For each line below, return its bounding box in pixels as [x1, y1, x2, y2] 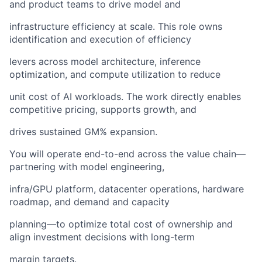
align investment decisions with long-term [9, 231, 195, 243]
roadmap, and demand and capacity [9, 196, 170, 208]
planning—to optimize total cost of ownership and [9, 218, 233, 230]
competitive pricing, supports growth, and [9, 104, 196, 115]
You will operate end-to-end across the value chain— [9, 148, 246, 160]
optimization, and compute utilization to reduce [9, 68, 220, 80]
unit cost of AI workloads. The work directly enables [9, 91, 241, 102]
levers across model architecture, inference [9, 56, 201, 67]
